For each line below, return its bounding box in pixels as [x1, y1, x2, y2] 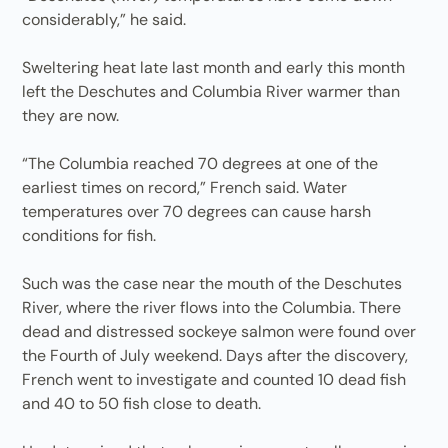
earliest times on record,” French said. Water [22, 177, 348, 198]
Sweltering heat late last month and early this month [22, 57, 406, 78]
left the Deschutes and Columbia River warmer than [22, 81, 401, 102]
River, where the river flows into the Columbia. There [22, 297, 402, 318]
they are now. [22, 105, 120, 126]
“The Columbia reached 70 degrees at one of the [22, 153, 379, 174]
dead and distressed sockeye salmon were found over [22, 321, 417, 342]
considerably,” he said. [22, 9, 187, 30]
